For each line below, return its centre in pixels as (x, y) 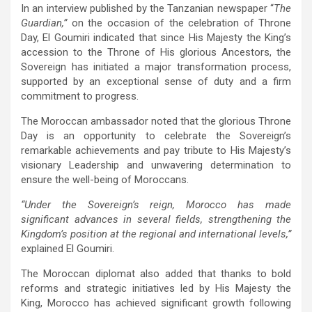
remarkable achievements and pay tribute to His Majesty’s (156, 150)
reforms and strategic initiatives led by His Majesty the (156, 288)
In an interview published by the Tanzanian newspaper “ (147, 8)
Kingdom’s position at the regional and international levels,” (156, 234)
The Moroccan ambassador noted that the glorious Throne (156, 121)
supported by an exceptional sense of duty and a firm (156, 81)
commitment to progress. (80, 96)
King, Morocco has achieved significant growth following (156, 303)
